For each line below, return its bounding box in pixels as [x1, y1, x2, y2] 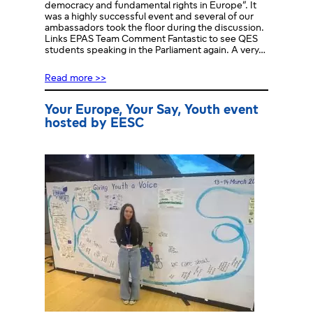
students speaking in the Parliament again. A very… [45, 45, 265, 57]
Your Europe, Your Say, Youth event [45, 104, 259, 118]
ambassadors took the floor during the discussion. [45, 23, 264, 34]
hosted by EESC [45, 117, 144, 131]
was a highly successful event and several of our [45, 12, 254, 23]
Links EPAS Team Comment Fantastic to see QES [45, 34, 258, 45]
